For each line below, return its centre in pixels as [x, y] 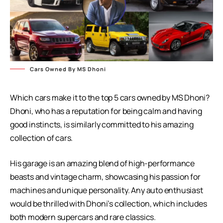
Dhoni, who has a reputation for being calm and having [106, 111]
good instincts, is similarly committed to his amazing [102, 124]
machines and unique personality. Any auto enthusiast [107, 190]
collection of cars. [42, 138]
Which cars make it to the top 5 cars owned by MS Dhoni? [110, 97]
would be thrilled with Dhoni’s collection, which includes [109, 203]
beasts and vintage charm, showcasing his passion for [105, 176]
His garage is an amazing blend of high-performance [102, 163]
